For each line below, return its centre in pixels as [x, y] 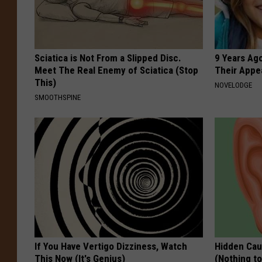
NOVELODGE [234, 85]
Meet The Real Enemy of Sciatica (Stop [116, 70]
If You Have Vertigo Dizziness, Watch [111, 247]
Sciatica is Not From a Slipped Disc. [108, 58]
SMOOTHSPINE [58, 98]
